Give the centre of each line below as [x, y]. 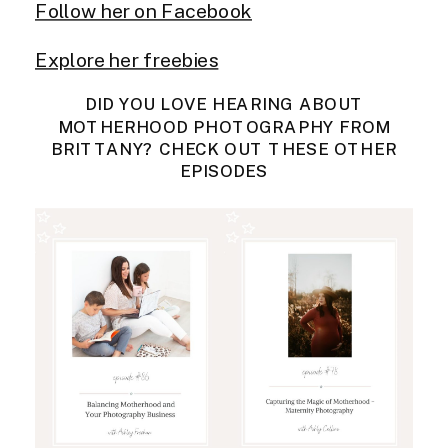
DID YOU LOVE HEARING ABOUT [224, 105]
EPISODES [224, 172]
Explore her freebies [127, 60]
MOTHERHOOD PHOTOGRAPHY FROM [224, 127]
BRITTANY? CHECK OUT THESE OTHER [224, 149]
